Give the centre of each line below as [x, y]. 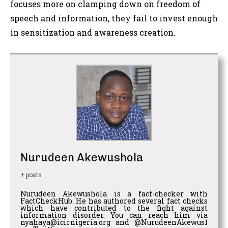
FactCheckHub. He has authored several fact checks [114, 201]
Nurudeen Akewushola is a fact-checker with [114, 194]
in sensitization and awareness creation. [93, 33]
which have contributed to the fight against [114, 208]
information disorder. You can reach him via [114, 215]
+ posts [31, 175]
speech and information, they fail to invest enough [114, 18]
